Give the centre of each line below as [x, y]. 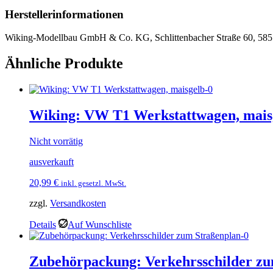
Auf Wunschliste [100, 224]
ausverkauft [51, 161]
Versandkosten [78, 203]
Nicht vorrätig [56, 141]
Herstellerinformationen [64, 14]
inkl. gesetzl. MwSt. [94, 183]
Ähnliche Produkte [64, 64]
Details [43, 224]
